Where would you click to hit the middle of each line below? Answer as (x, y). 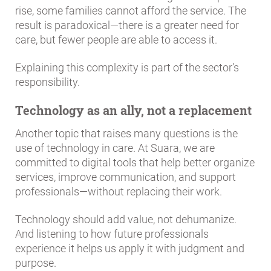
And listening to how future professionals (112, 233)
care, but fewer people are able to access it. (116, 40)
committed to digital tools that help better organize (135, 162)
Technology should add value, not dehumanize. (126, 219)
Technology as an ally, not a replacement (133, 110)
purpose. (36, 263)
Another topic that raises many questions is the (126, 133)
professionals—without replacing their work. (119, 191)
